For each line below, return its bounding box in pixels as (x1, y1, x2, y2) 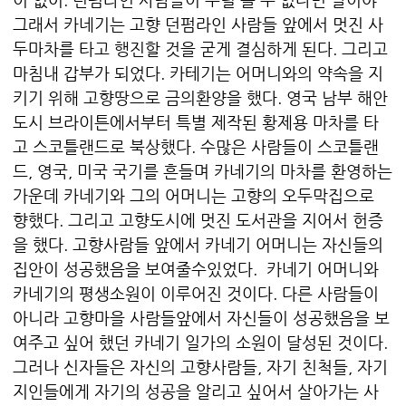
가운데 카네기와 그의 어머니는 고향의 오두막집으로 (13, 186, 374, 206)
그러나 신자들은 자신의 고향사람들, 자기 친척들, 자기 (13, 357, 388, 377)
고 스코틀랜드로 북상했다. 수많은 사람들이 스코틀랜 (13, 137, 379, 157)
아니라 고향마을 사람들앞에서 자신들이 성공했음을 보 (13, 308, 390, 328)
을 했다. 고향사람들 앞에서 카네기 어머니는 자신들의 (13, 235, 383, 255)
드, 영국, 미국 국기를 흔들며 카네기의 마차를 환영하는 (13, 161, 392, 181)
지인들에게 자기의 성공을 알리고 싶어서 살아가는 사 (13, 382, 379, 401)
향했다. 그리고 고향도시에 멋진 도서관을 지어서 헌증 (13, 210, 383, 230)
